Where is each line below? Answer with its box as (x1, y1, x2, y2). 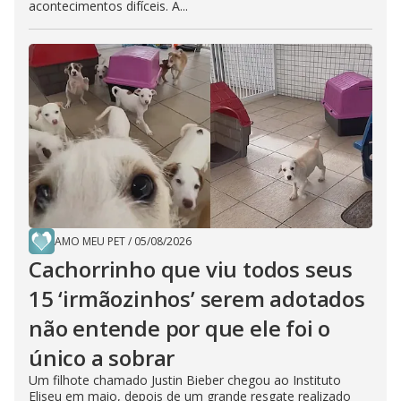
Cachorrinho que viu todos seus (29, 254, 353, 285)
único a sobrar (29, 343, 175, 373)
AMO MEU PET (55, 234, 125, 250)
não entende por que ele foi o (29, 313, 331, 344)
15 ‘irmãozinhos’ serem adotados (29, 284, 365, 314)
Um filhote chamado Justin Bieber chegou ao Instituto (29, 371, 341, 389)
